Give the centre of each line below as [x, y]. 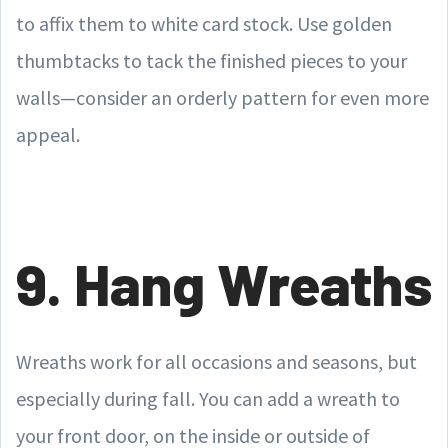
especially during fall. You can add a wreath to [208, 398]
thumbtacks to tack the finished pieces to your [211, 60]
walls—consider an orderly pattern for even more [222, 97]
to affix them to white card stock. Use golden [204, 23]
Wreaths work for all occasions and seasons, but [216, 361]
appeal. [48, 134]
